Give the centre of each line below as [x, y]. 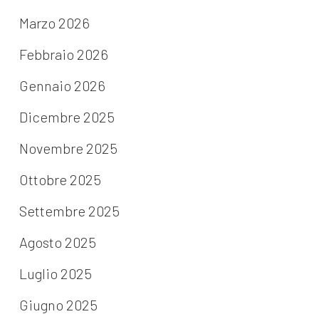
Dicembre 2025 [67, 117]
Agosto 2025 [57, 242]
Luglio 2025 [55, 274]
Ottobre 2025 [60, 180]
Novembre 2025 [68, 148]
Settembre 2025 [69, 211]
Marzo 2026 [54, 23]
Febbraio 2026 [63, 54]
